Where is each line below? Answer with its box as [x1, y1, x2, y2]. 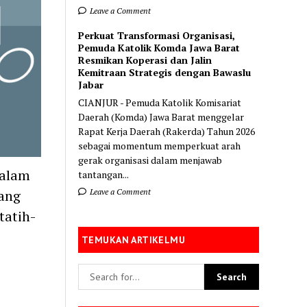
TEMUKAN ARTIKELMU [82, 233, 186, 246]
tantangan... [78, 167, 130, 181]
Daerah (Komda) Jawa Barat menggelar [78, 110, 245, 123]
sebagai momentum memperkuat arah [78, 138, 241, 152]
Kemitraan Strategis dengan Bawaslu [78, 65, 251, 79]
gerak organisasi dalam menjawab [78, 153, 223, 167]
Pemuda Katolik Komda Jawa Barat [78, 40, 241, 54]
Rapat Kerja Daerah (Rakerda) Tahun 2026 [78, 124, 256, 138]
